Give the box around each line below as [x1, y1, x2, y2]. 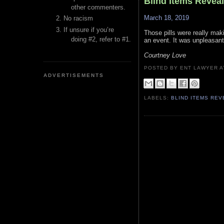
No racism [63, 14, 93, 22]
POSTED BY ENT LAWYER [144, 65, 220, 70]
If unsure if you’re [63, 25, 114, 33]
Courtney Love [144, 51, 186, 59]
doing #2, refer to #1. [71, 35, 131, 43]
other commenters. [71, 3, 125, 11]
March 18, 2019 [144, 14, 189, 22]
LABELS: [144, 95, 171, 101]
